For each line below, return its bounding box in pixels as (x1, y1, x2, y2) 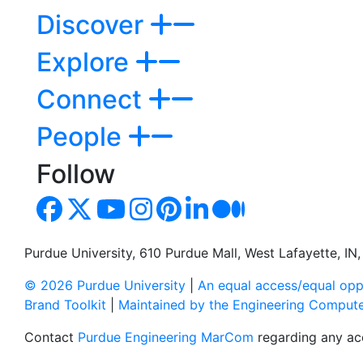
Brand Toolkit (24, 296, 106, 313)
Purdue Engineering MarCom (78, 328, 254, 345)
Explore (36, 45, 135, 78)
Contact (24, 328, 78, 345)
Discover (36, 8, 150, 41)
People (36, 120, 128, 152)
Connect (36, 83, 148, 115)
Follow (36, 157, 115, 190)
